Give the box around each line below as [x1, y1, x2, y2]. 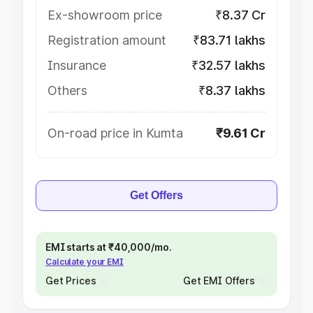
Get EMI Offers [182, 275, 255, 286]
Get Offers [130, 189, 183, 201]
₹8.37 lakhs [198, 83, 265, 98]
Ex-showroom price [48, 8, 162, 22]
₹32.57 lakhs [191, 58, 265, 73]
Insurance [48, 58, 106, 73]
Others [48, 83, 87, 98]
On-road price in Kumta [48, 126, 183, 140]
